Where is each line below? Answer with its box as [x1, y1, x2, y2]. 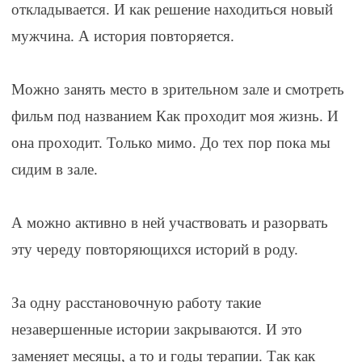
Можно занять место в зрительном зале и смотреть [11, 81, 344, 99]
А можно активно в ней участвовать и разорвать [11, 214, 328, 232]
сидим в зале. [11, 161, 98, 179]
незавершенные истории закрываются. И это [11, 321, 302, 339]
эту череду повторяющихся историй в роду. [11, 241, 298, 259]
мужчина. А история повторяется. [11, 27, 234, 45]
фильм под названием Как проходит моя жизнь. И [11, 107, 339, 125]
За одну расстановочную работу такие [11, 294, 261, 312]
